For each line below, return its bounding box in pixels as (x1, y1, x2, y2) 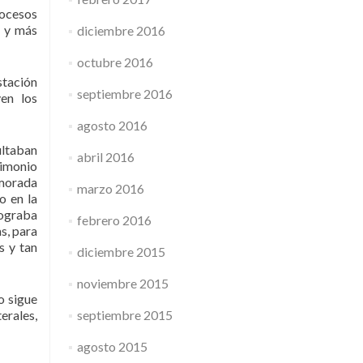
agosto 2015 (76, 339, 147, 354)
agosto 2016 (76, 117, 147, 133)
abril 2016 (76, 149, 135, 164)
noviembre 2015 (76, 275, 169, 291)
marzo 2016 (76, 181, 144, 196)
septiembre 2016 (76, 86, 173, 101)
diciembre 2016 (76, 23, 165, 38)
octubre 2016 (76, 54, 153, 70)
